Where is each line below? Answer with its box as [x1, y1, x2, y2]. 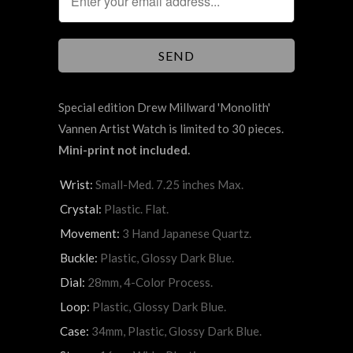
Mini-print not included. [58, 143, 190, 158]
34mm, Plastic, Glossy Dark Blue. [91, 324, 262, 339]
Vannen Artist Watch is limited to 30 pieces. [58, 121, 284, 136]
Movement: [60, 226, 122, 241]
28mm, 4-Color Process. [87, 275, 213, 290]
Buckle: [60, 251, 100, 266]
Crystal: [60, 202, 104, 217]
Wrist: [60, 177, 95, 192]
